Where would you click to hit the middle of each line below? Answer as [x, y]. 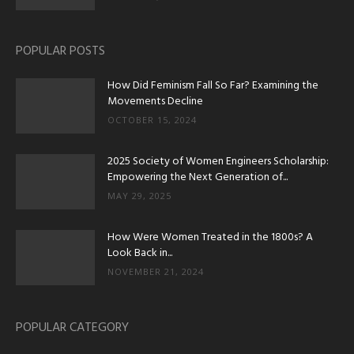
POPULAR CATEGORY [72, 328]
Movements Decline [155, 102]
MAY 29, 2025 [139, 196]
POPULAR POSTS [60, 52]
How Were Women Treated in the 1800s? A [210, 238]
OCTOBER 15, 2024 [152, 120]
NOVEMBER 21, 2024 [156, 272]
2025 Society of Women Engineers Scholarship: [218, 162]
